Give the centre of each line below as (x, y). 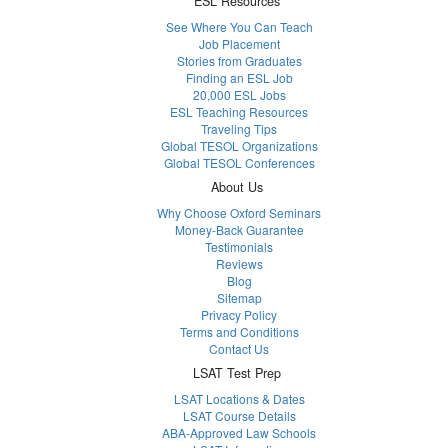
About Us (236, 187)
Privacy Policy (239, 315)
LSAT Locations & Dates (239, 399)
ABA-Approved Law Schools (239, 433)
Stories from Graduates (239, 61)
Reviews (239, 264)
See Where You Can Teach (239, 27)
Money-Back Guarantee (239, 230)
